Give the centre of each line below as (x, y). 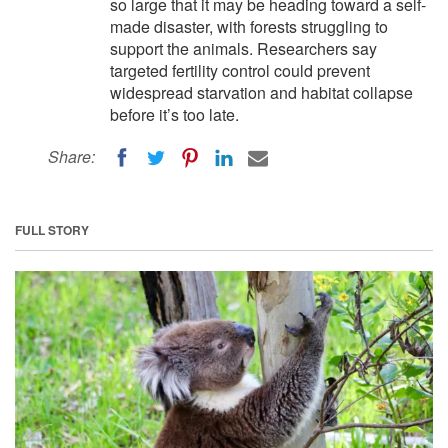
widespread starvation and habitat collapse (261, 92)
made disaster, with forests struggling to (249, 26)
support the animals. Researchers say (243, 48)
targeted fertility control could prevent (240, 70)
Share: (71, 156)
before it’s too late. (174, 114)
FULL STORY (52, 229)
